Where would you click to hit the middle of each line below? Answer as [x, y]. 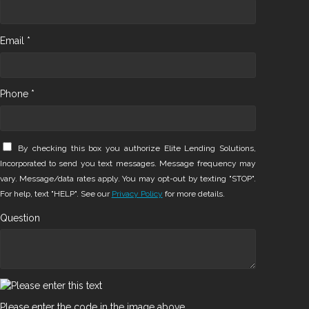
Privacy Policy [137, 194]
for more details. [193, 194]
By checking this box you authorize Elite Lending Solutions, [137, 149]
